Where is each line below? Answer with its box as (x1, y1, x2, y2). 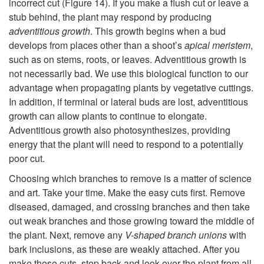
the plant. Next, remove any (9, 228, 125, 242)
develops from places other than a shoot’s (9, 38, 184, 52)
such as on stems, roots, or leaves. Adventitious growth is (9, 52, 246, 67)
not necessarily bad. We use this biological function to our (9, 67, 248, 81)
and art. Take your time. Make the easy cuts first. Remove (9, 186, 245, 200)
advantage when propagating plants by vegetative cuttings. (9, 81, 253, 95)
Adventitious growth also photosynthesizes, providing (9, 123, 230, 137)
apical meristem (184, 38, 250, 52)
